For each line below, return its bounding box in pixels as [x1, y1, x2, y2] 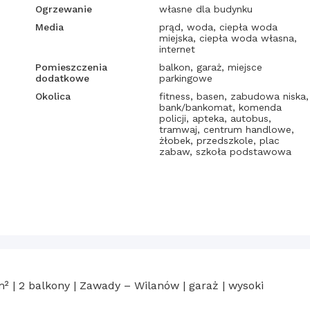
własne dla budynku [158, 3, 253, 15]
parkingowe [158, 73, 212, 84]
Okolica [35, 91, 71, 102]
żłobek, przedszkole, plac [158, 135, 280, 147]
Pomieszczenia [35, 62, 108, 73]
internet [158, 44, 195, 55]
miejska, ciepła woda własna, [158, 33, 297, 44]
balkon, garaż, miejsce [158, 62, 262, 73]
